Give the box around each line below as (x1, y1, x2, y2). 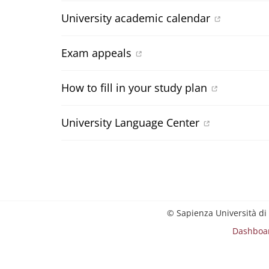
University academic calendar (61, 11, 210, 25)
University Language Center (61, 115, 199, 130)
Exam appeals (61, 46, 131, 60)
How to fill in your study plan (61, 80, 207, 95)
